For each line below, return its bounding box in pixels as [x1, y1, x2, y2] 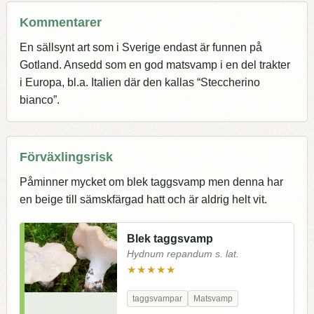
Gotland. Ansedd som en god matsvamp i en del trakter [20, 58, 290, 71]
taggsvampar [132, 293, 182, 303]
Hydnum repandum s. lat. [127, 248, 239, 259]
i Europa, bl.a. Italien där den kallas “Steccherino [20, 76, 260, 88]
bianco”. [20, 93, 60, 106]
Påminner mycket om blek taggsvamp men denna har [20, 175, 283, 188]
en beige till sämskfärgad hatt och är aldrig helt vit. [20, 193, 267, 205]
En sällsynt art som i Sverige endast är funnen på [20, 41, 262, 53]
